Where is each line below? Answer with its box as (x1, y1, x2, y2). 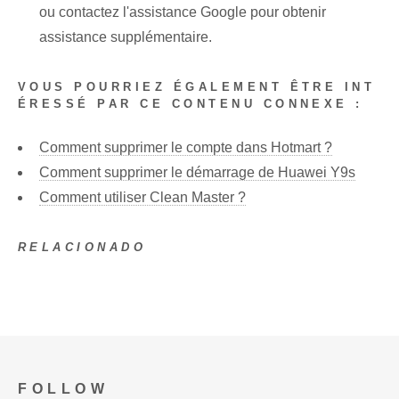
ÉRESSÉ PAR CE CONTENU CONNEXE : (18, 97, 363, 111)
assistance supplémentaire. (39, 29, 212, 45)
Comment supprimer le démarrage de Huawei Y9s (39, 164, 355, 180)
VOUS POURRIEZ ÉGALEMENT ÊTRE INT (18, 80, 376, 94)
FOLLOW (18, 380, 110, 396)
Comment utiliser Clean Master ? (39, 189, 246, 205)
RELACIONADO (18, 240, 147, 254)
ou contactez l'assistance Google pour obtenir (39, 4, 326, 20)
